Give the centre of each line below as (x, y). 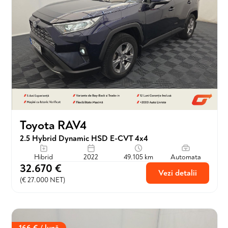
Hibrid (44, 157)
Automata (186, 157)
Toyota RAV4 (53, 125)
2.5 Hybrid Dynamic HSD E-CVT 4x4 (84, 138)
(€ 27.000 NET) (42, 180)
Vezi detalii (178, 173)
